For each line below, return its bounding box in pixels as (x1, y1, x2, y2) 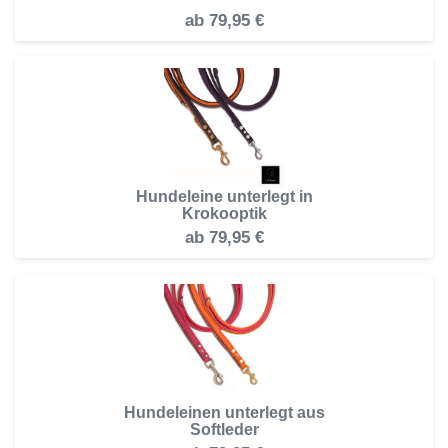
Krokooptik (181, 204, 267, 222)
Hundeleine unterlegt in (135, 187, 313, 205)
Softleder (189, 420, 259, 438)
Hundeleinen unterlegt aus (123, 403, 325, 421)
